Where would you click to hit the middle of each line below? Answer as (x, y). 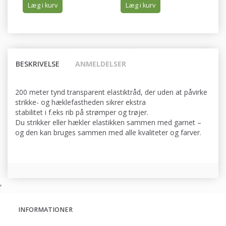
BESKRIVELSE (38, 64)
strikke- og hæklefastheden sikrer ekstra (80, 102)
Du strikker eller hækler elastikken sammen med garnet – (108, 123)
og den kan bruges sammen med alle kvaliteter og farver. (108, 133)
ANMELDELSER (101, 64)
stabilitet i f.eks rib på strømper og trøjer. (82, 112)
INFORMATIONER (45, 210)
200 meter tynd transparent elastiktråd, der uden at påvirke (111, 92)
